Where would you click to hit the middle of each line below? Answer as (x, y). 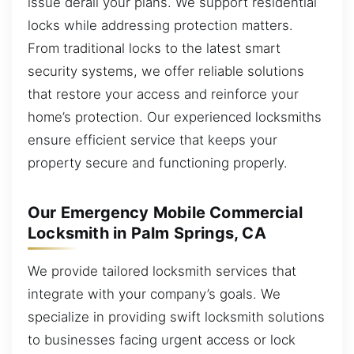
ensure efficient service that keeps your (153, 139)
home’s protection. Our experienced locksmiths (175, 117)
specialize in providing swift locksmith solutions (176, 316)
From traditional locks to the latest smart (154, 48)
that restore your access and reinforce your (163, 94)
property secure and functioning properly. (158, 162)
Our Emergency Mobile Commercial (166, 213)
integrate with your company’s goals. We (154, 294)
